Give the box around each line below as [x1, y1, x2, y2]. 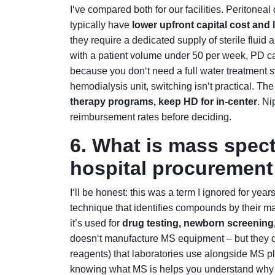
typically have [70, 20, 132, 30]
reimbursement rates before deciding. [70, 112, 231, 122]
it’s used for [70, 218, 122, 228]
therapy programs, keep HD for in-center [70, 96, 257, 107]
